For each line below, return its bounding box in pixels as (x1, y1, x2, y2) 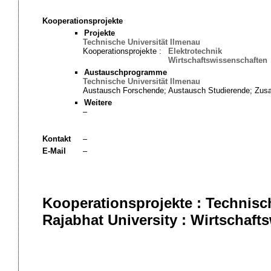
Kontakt (42, 134, 71, 143)
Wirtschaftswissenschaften (168, 56, 267, 65)
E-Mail (42, 146, 66, 155)
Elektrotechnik (168, 47, 222, 56)
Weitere (83, 98, 112, 107)
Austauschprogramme (83, 68, 167, 77)
